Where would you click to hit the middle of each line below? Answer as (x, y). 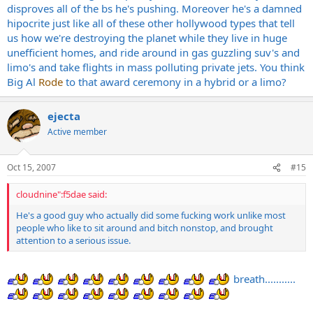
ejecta (64, 116)
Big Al (23, 81)
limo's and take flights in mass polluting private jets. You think (156, 67)
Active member (77, 131)
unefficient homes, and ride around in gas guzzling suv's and (153, 52)
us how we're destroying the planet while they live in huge (147, 37)
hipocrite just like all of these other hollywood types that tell (151, 23)
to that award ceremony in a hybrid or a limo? (175, 81)
